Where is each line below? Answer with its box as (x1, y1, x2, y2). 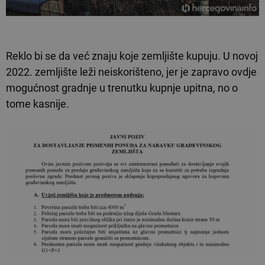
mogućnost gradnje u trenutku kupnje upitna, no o (6, 81, 238, 94)
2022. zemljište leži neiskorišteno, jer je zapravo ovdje (6, 65, 257, 78)
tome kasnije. (6, 97, 72, 110)
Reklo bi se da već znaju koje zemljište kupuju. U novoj (6, 49, 258, 62)
